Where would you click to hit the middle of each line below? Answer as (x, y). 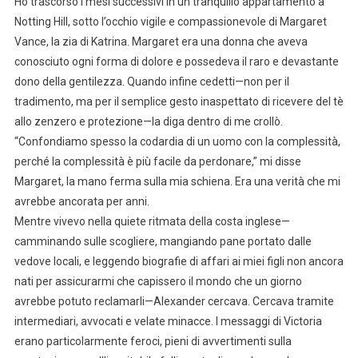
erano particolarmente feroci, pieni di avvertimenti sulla (153, 341)
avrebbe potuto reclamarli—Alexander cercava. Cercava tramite (174, 301)
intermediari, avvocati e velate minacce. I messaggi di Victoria (168, 321)
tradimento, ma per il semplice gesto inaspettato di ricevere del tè (179, 101)
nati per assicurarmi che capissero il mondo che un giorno (158, 281)
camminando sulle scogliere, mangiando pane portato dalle (163, 241)
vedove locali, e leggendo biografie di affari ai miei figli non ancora (179, 261)
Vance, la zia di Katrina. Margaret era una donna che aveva (161, 41)
